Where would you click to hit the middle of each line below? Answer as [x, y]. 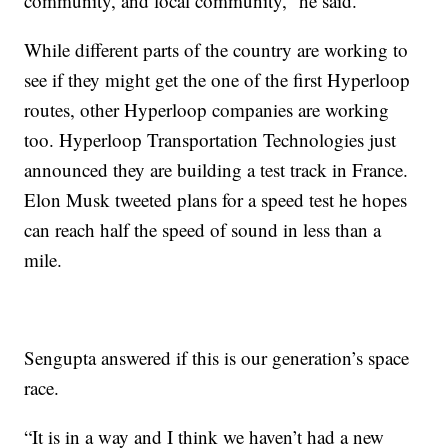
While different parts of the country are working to [216, 50]
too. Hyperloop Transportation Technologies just [210, 140]
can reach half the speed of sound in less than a [203, 230]
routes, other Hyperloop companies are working [207, 110]
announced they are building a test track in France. [216, 170]
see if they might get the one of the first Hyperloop [217, 80]
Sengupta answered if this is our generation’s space [217, 358]
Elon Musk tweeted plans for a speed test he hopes [216, 200]
